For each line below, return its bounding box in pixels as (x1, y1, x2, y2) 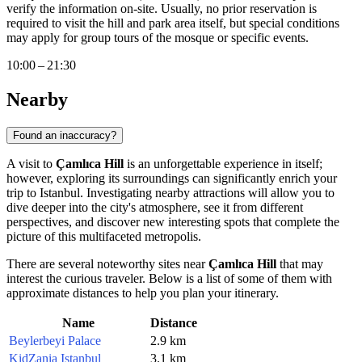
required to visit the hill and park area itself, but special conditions (6, 16, 339, 31)
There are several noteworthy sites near (6, 256, 208, 271)
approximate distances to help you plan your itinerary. (6, 285, 279, 300)
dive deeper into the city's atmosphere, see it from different (6, 200, 303, 214)
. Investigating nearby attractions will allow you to (80, 185, 335, 200)
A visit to (6, 156, 56, 170)
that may (276, 256, 323, 271)
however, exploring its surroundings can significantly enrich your (6, 170, 337, 185)
